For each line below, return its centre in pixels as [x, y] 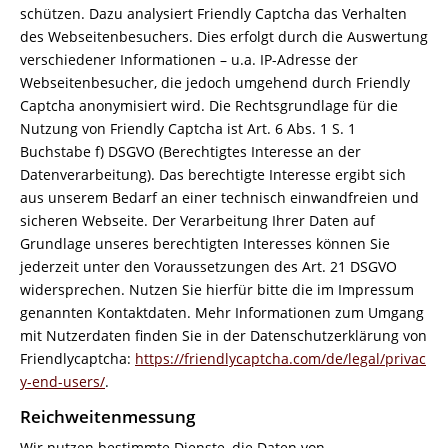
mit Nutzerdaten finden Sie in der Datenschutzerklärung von [223, 335]
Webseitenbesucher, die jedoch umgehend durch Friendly [215, 82]
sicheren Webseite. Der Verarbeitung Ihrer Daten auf [197, 220]
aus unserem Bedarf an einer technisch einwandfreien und [219, 197]
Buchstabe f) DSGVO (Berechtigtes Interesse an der [190, 151]
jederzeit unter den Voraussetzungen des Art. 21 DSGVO [208, 266]
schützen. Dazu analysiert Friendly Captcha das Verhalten [213, 13]
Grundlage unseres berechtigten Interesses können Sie [205, 243]
